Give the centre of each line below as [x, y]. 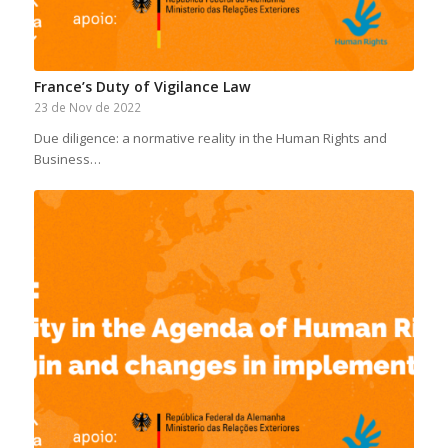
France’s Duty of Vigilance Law [142, 86]
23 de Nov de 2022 [87, 106]
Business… [67, 158]
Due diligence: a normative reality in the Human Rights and [210, 137]
